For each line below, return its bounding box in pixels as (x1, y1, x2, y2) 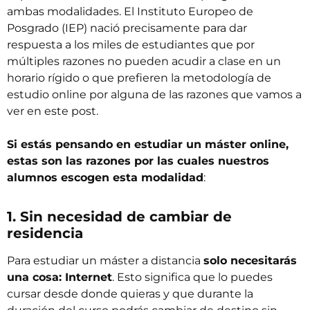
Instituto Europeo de (137, 5, 253, 19)
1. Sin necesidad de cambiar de (7, 208, 232, 226)
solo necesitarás (203, 254, 297, 268)
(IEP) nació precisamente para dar (59, 21, 247, 35)
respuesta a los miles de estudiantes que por (7, 38, 255, 52)
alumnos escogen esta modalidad (7, 171, 203, 185)
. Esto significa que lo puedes (112, 271, 273, 284)
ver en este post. (7, 104, 98, 118)
